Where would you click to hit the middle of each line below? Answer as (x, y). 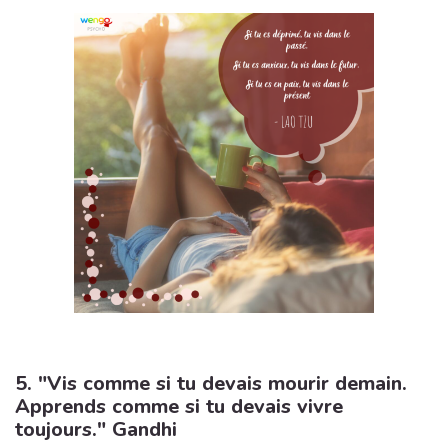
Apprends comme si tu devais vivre (179, 406)
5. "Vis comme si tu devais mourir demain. (211, 383)
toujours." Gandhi (99, 429)
